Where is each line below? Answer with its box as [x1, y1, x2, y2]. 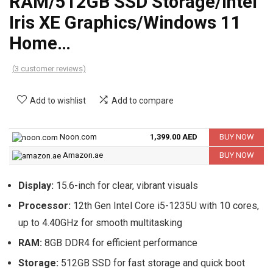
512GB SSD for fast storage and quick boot [58, 257, 245, 269]
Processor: [18, 200, 71, 212]
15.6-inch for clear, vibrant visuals [54, 180, 198, 192]
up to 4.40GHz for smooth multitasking [18, 217, 182, 229]
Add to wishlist [30, 96, 86, 106]
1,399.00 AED [149, 132, 197, 142]
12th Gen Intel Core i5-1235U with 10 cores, [71, 200, 259, 212]
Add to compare [112, 96, 174, 106]
